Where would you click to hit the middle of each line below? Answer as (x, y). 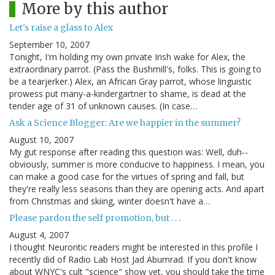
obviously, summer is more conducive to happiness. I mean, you (137, 164)
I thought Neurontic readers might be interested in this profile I (134, 247)
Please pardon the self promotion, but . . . (95, 218)
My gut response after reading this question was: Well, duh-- (129, 152)
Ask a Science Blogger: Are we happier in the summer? (125, 122)
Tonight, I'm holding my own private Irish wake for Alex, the (127, 56)
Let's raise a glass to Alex (61, 27)
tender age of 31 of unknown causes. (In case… (103, 106)
